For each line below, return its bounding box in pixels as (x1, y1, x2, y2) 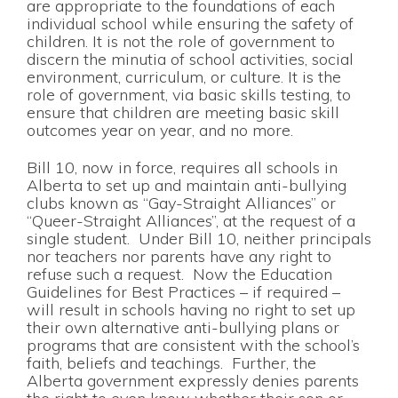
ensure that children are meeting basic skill (27, 102, 339, 123)
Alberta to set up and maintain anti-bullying (27, 174, 346, 195)
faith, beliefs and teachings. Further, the (27, 352, 316, 373)
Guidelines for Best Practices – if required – (27, 281, 340, 302)
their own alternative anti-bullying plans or (27, 316, 339, 338)
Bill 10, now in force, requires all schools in (27, 156, 338, 178)
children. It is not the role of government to (27, 31, 335, 52)
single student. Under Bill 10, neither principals (27, 227, 371, 249)
